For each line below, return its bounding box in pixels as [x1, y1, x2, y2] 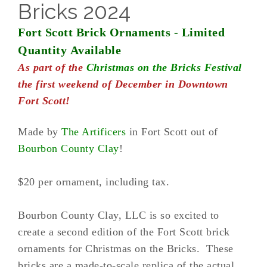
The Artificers [61, 126, 126, 138]
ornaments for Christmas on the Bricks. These [18, 243, 234, 254]
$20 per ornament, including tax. [18, 176, 169, 188]
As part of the [18, 61, 86, 73]
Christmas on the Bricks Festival [86, 61, 242, 73]
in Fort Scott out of [126, 126, 218, 138]
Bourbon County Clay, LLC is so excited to [18, 209, 219, 221]
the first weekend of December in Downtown [18, 78, 228, 90]
